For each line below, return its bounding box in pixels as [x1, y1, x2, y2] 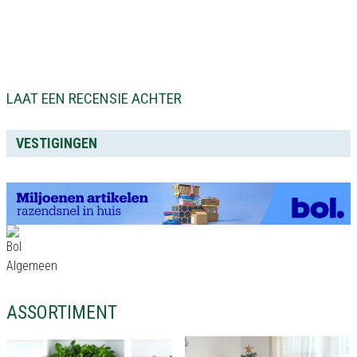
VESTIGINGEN [16, 135, 97, 151]
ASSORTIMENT [6, 301, 117, 324]
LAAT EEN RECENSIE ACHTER [6, 89, 182, 108]
